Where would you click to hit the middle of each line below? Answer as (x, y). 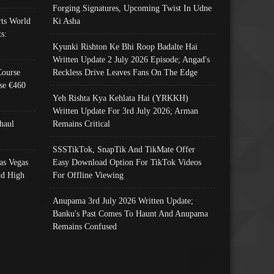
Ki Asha (67, 20)
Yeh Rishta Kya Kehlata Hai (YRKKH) (121, 98)
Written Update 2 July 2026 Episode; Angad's (131, 59)
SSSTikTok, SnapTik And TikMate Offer (124, 149)
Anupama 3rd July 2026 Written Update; (123, 200)
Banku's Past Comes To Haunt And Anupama (131, 213)
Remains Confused (85, 226)
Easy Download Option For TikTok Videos (127, 162)
